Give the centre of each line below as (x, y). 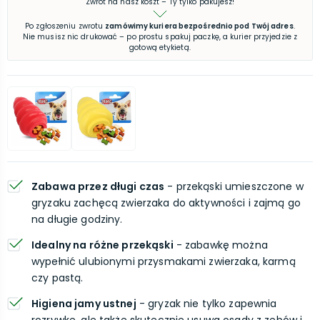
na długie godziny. (77, 219)
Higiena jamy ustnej (84, 304)
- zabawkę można (220, 245)
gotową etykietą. (160, 47)
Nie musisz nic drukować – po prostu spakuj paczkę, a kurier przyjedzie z (160, 37)
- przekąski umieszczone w (234, 186)
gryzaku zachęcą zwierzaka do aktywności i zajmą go (166, 203)
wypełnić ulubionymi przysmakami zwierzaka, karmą (164, 261)
